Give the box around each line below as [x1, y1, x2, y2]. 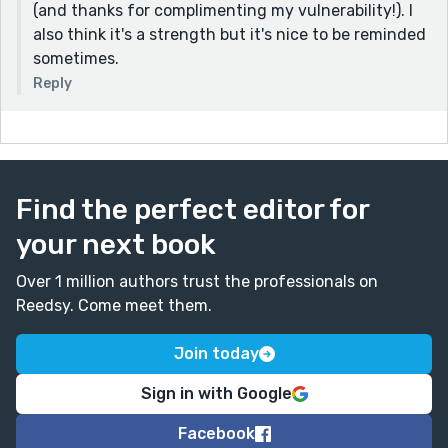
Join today [173, 343, 259, 363]
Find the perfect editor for [16, 192, 369, 226]
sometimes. [33, 48, 119, 68]
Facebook [177, 423, 255, 443]
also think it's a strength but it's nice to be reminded [33, 24, 426, 44]
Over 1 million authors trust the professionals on [16, 271, 378, 291]
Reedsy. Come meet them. [16, 295, 212, 315]
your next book [16, 227, 216, 261]
